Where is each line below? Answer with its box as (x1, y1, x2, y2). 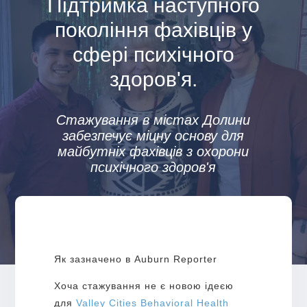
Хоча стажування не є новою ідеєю (53, 280, 234, 291)
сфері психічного (72, 42, 234, 66)
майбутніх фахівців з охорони (58, 143, 249, 159)
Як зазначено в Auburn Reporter (53, 253, 217, 265)
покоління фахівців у (54, 18, 252, 41)
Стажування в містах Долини (56, 112, 251, 127)
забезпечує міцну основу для (62, 127, 245, 143)
